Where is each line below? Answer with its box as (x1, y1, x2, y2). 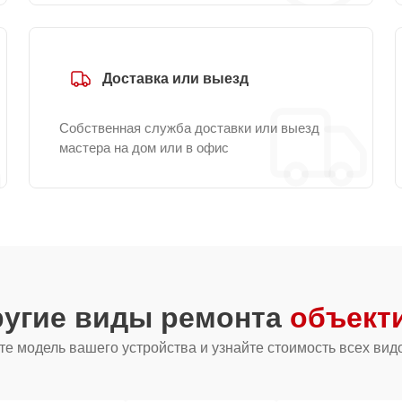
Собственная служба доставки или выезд (59, 120, 319, 135)
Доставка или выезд (102, 71, 249, 86)
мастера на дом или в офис (59, 140, 229, 155)
